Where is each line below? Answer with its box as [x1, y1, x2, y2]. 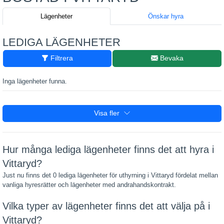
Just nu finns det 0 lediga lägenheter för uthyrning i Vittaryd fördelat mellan [2, 171, 218, 179]
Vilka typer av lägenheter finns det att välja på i [2, 200, 210, 211]
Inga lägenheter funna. [2, 77, 67, 85]
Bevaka [157, 54, 183, 62]
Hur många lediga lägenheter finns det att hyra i [2, 143, 214, 155]
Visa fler [93, 109, 123, 117]
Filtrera [48, 54, 73, 62]
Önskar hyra [148, 12, 184, 20]
